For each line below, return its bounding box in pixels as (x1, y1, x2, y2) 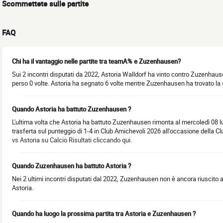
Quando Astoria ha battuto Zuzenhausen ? (12, 105, 131, 114)
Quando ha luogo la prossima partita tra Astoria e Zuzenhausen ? (12, 209, 196, 219)
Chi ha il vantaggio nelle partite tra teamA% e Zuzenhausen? (12, 57, 181, 66)
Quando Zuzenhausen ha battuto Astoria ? (12, 161, 131, 171)
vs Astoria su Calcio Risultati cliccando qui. (12, 135, 132, 145)
